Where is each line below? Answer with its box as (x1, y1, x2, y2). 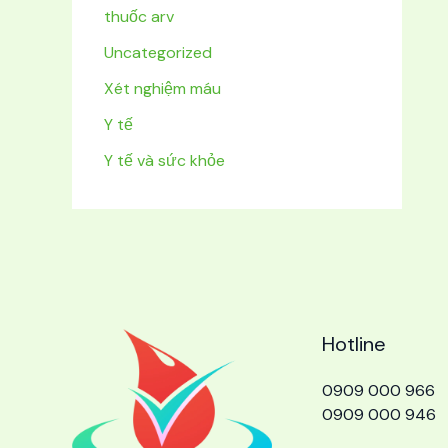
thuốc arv (104, 6, 174, 28)
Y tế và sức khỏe (104, 150, 225, 172)
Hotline (322, 331, 386, 358)
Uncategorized (104, 42, 212, 64)
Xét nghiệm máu (104, 78, 221, 100)
